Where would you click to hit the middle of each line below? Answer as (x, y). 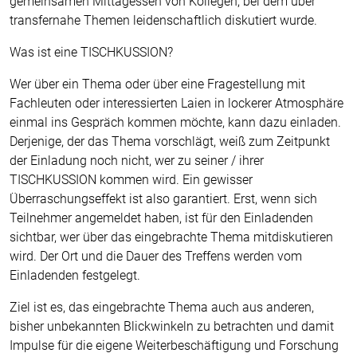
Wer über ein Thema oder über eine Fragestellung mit (157, 84)
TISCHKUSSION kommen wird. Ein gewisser (131, 180)
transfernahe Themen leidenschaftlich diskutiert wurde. (163, 20)
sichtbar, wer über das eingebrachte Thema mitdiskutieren (171, 237)
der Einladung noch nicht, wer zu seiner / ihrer (137, 161)
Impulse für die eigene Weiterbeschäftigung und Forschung (174, 345)
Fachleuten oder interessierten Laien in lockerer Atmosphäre (177, 103)
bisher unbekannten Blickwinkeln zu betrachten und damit (172, 326)
